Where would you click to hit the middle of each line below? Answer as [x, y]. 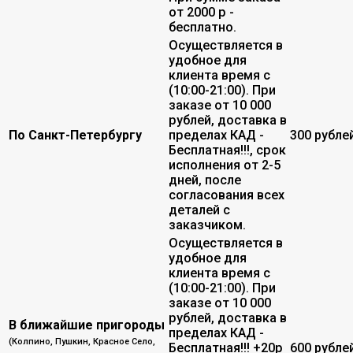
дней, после [205, 180]
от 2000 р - [201, 12]
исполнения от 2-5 [225, 165]
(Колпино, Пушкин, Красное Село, [82, 341]
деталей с [199, 210]
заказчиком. [207, 225]
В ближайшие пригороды [87, 325]
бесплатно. [204, 27]
